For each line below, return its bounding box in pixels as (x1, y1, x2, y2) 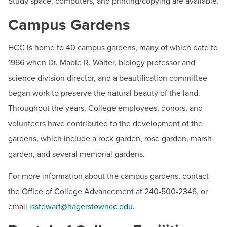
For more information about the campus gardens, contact (8, 171, 209, 181)
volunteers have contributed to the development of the (8, 118, 203, 129)
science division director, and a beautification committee (8, 72, 207, 83)
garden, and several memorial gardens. (8, 148, 145, 159)
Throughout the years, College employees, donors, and (8, 103, 203, 113)
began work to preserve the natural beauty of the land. (8, 88, 200, 98)
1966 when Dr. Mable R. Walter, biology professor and (8, 57, 195, 68)
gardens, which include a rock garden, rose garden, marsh (8, 133, 212, 144)
